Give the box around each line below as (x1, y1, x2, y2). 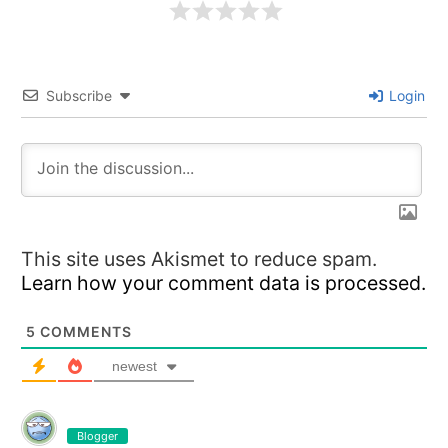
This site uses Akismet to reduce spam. (21, 247, 377, 271)
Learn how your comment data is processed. (21, 271, 426, 295)
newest (112, 358, 157, 374)
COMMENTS (36, 323, 132, 340)
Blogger (77, 429, 118, 443)
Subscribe (46, 87, 112, 104)
